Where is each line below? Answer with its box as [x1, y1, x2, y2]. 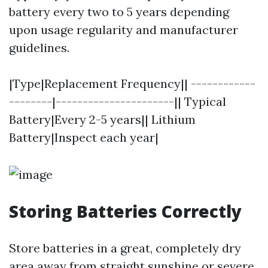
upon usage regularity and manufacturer [9, 22, 238, 37]
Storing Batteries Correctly [9, 200, 242, 223]
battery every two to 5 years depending [9, 4, 229, 19]
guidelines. [9, 40, 69, 55]
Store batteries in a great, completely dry [9, 240, 241, 255]
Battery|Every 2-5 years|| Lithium [9, 112, 196, 127]
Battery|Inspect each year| [9, 130, 159, 145]
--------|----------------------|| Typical [9, 94, 226, 109]
